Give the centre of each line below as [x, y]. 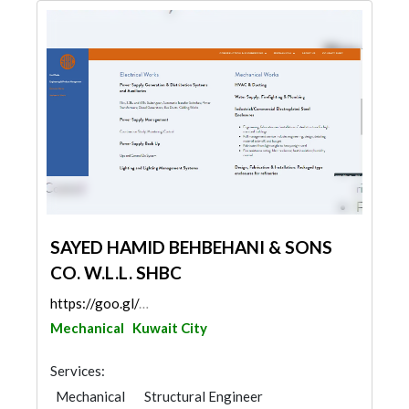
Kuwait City [170, 328]
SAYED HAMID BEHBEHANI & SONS [191, 247]
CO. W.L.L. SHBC [116, 273]
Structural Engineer [204, 396]
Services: [78, 371]
